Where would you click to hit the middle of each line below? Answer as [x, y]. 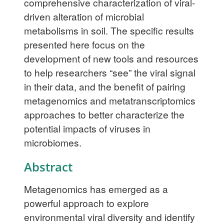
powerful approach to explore [86, 202]
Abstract [48, 166]
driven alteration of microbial [84, 16]
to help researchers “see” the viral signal [110, 72]
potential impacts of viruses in [87, 128]
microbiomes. [53, 142]
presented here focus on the [84, 44]
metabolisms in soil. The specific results [109, 30]
